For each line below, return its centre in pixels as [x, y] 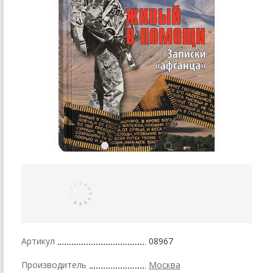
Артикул [38, 241]
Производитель [54, 264]
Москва [165, 264]
